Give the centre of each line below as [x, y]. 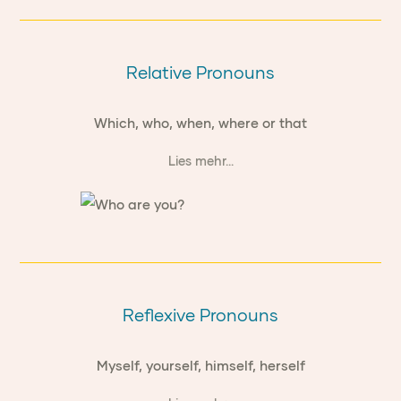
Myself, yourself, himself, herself [200, 366]
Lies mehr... [200, 161]
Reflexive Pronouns [200, 315]
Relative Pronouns [200, 73]
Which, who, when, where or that [200, 123]
